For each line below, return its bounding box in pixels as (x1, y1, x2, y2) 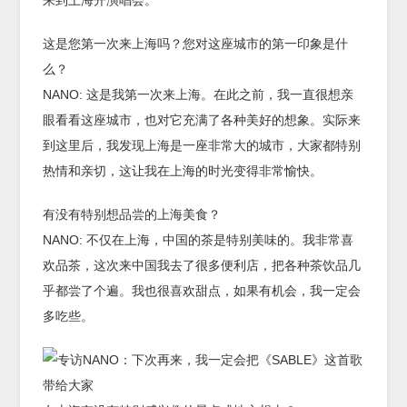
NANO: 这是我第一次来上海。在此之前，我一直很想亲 (43, 87, 354, 103)
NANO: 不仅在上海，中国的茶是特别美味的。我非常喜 (43, 233, 354, 248)
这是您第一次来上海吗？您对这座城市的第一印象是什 (43, 36, 349, 52)
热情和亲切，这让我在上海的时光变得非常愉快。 (43, 164, 323, 179)
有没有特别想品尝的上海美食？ (43, 207, 222, 223)
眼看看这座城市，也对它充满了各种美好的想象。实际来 (43, 113, 362, 128)
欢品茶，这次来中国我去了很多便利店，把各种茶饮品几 (43, 258, 362, 273)
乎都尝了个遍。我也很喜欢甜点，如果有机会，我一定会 (43, 283, 362, 299)
